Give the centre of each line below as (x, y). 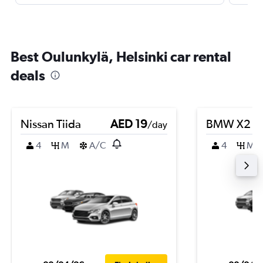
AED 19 (129, 124)
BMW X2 (228, 124)
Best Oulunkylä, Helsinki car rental (121, 56)
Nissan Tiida (51, 124)
